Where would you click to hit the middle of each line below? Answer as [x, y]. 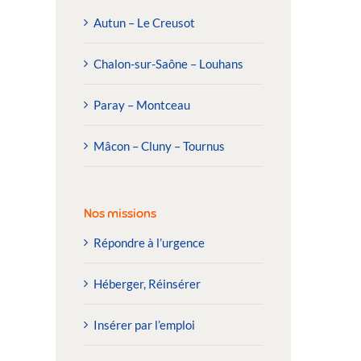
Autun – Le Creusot [144, 23]
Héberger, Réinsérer [147, 284]
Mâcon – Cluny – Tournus [159, 146]
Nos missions [120, 214]
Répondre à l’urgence [149, 243]
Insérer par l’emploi [144, 325]
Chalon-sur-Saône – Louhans [168, 64]
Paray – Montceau [141, 105]
